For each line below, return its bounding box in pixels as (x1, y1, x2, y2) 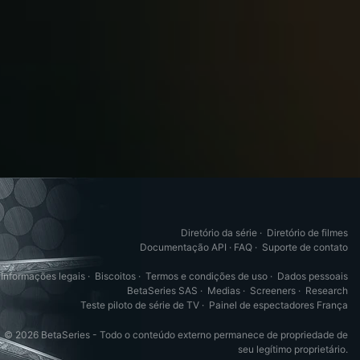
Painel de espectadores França (209, 299, 348, 312)
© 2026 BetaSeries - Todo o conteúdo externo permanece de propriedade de (4, 329, 348, 342)
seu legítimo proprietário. (238, 343, 348, 356)
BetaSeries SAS (127, 284, 198, 297)
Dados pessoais (277, 270, 348, 283)
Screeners (250, 284, 296, 297)
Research (305, 284, 348, 297)
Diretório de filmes (267, 227, 348, 239)
